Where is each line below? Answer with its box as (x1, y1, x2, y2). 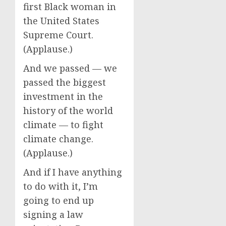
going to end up (23, 194, 94, 206)
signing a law (23, 208, 83, 220)
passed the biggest (23, 76, 106, 88)
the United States (23, 15, 99, 27)
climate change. (23, 133, 96, 145)
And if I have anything (23, 166, 122, 178)
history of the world (23, 104, 113, 117)
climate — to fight (23, 119, 103, 131)
